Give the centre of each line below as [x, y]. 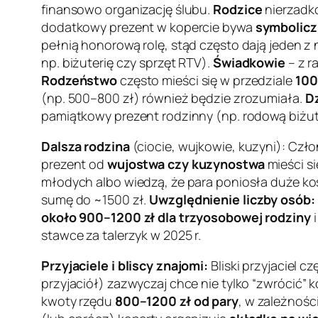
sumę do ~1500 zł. [95, 200]
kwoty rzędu [78, 301]
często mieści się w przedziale [206, 81]
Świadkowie [249, 63]
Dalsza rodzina [86, 147]
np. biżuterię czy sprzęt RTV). [127, 63]
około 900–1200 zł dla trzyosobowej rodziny [176, 218]
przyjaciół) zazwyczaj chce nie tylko [147, 284]
